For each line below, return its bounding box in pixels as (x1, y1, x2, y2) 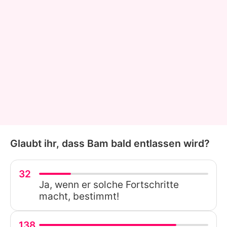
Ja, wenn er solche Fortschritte (39, 178, 179, 191)
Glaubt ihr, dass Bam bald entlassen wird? (10, 137, 210, 149)
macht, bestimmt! (39, 190, 119, 202)
